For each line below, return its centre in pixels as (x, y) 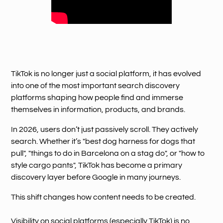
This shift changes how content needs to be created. (104, 197)
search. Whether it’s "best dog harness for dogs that (103, 141)
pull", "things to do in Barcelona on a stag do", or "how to (108, 153)
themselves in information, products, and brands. (98, 109)
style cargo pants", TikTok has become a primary (97, 165)
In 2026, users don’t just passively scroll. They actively (105, 129)
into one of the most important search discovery (96, 85)
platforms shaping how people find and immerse (97, 97)
